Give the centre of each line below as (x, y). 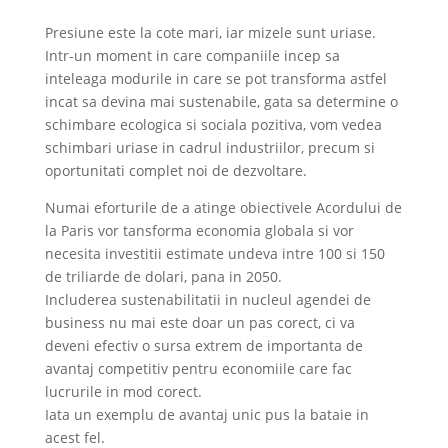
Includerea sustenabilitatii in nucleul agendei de (207, 300)
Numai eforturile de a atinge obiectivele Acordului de (223, 208)
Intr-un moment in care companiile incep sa (192, 56)
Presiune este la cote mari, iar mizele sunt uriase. (210, 33)
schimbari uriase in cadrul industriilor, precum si (209, 148)
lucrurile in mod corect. (123, 392)
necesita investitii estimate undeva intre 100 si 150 (214, 254)
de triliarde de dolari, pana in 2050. (163, 277)
